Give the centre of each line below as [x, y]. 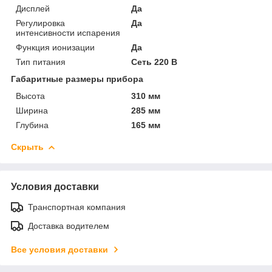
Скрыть [27, 147]
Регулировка [40, 23]
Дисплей [33, 8]
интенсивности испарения [68, 32]
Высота [30, 96]
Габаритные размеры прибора [77, 79]
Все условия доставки [59, 249]
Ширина [32, 110]
